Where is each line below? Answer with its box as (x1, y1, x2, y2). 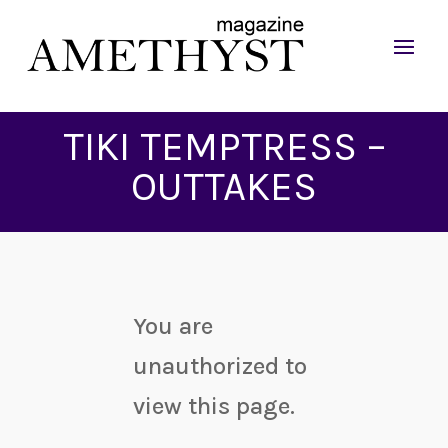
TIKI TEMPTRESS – (62, 123, 386, 170)
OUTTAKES (131, 163, 317, 210)
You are (133, 312, 214, 341)
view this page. (133, 392, 296, 421)
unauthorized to (133, 352, 308, 381)
